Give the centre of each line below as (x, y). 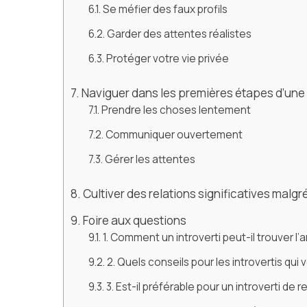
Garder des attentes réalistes (179, 34)
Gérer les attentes (150, 159)
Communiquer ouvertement (174, 135)
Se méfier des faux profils (165, 9)
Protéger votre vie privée (167, 59)
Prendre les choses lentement (176, 110)
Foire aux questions (135, 220)
